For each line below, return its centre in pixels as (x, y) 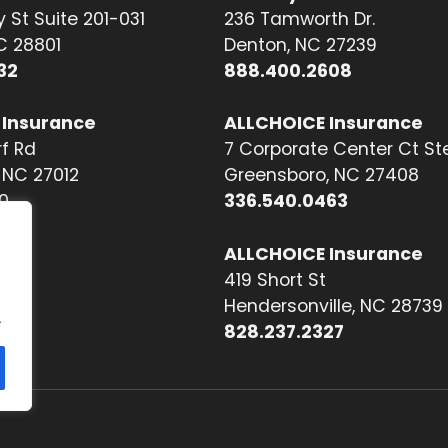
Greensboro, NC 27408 (321, 175)
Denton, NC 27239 (300, 44)
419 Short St (275, 279)
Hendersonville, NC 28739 (333, 305)
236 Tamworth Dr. (299, 18)
